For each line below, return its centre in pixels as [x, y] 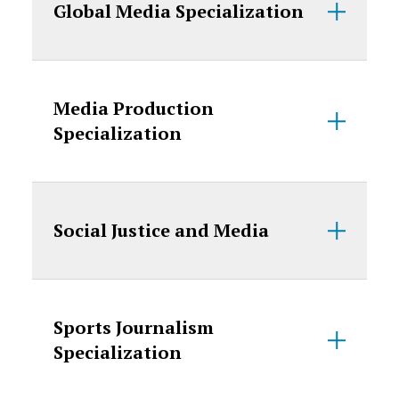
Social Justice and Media [161, 230]
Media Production [133, 108]
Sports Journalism [133, 327]
